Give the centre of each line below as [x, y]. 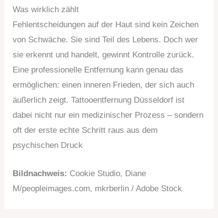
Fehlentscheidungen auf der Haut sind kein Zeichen [106, 25]
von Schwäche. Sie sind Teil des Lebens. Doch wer [106, 40]
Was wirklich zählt [46, 10]
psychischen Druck [48, 145]
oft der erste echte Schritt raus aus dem [85, 130]
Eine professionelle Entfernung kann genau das [98, 70]
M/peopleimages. [44, 189]
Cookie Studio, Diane [108, 174]
